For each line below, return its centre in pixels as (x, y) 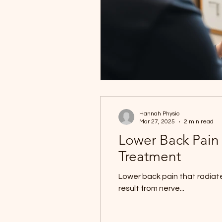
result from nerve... (151, 188)
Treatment (150, 156)
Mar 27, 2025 (157, 122)
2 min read (199, 122)
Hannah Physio (159, 114)
